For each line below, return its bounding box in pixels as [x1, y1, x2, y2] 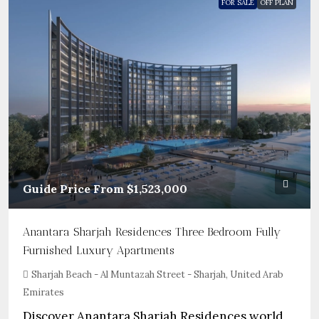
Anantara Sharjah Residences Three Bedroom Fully [23, 225, 281, 239]
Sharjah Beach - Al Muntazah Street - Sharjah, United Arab [31, 268, 283, 281]
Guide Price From [23, 182, 127, 196]
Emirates [23, 286, 64, 298]
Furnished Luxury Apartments [23, 244, 174, 257]
